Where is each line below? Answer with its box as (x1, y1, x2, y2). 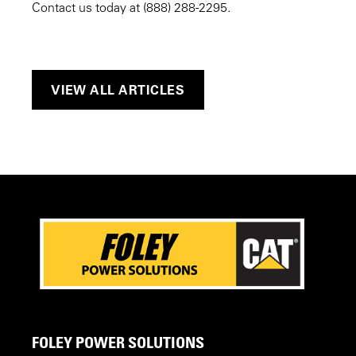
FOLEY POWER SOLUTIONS (32, 332, 204, 352)
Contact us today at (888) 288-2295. (32, 2, 230, 15)
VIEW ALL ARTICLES (51, 81, 185, 98)
